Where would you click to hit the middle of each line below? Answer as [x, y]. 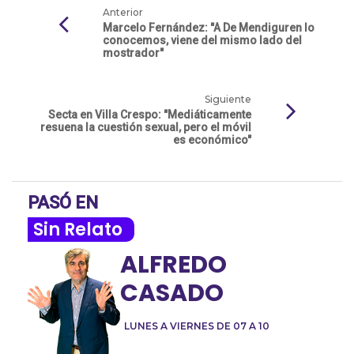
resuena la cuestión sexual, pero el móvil [146, 128]
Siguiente [228, 100]
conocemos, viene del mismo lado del [202, 41]
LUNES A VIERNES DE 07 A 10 [197, 326]
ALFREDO [173, 265]
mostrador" [133, 53]
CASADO [172, 294]
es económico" [212, 140]
